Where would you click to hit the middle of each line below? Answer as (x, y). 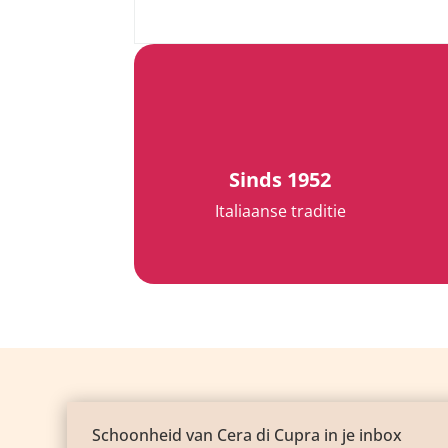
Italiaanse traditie (280, 211)
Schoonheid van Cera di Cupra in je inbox (247, 434)
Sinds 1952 (280, 180)
